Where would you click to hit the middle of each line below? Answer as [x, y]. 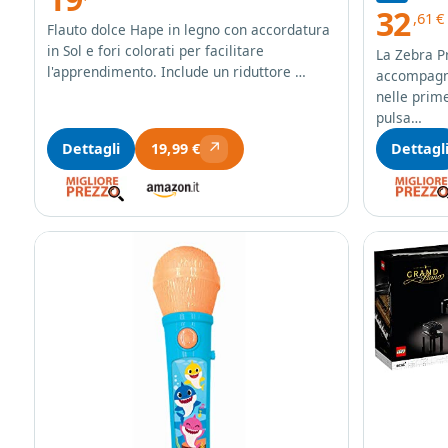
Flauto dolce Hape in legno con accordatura [188, 29]
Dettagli [91, 148]
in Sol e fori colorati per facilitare [155, 50]
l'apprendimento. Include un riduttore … [176, 71]
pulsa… [398, 117]
